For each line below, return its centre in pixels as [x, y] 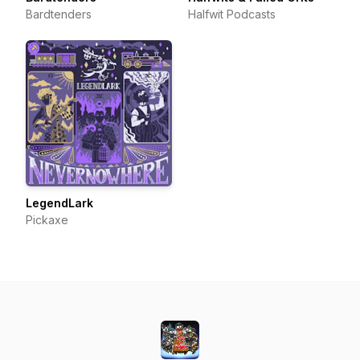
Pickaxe [47, 220]
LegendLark [59, 203]
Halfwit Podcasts [232, 14]
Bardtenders [59, 14]
